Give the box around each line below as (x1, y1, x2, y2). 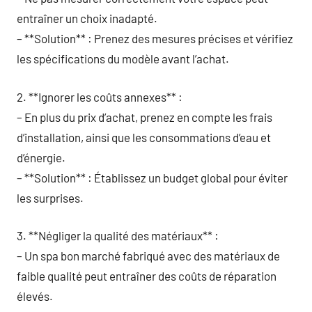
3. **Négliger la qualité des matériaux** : (17, 228, 219, 242)
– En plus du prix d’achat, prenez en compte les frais (17, 109, 272, 124)
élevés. (17, 289, 53, 303)
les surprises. (17, 190, 84, 205)
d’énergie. (17, 150, 65, 164)
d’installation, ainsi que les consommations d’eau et (17, 130, 271, 144)
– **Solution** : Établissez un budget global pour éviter (17, 170, 288, 185)
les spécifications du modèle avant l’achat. (17, 52, 229, 65)
